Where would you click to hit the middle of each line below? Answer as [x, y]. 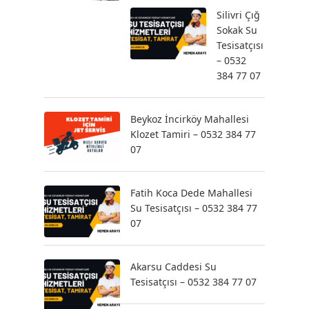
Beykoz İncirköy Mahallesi [190, 119]
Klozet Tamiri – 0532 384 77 [193, 134]
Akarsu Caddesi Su [173, 267]
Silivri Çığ [238, 15]
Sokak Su [237, 30]
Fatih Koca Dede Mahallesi [191, 193]
